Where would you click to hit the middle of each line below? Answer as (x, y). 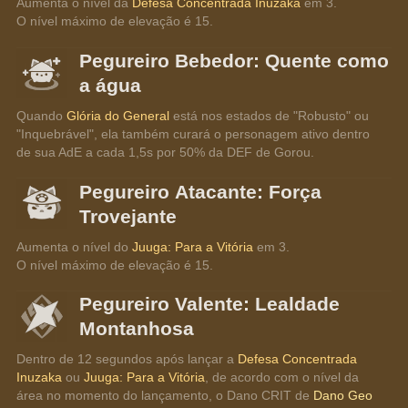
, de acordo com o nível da (284, 377)
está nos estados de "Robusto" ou (271, 115)
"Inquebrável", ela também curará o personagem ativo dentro (195, 133)
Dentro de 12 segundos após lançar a (127, 359)
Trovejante (128, 216)
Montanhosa (137, 329)
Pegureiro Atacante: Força (201, 191)
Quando (42, 115)
